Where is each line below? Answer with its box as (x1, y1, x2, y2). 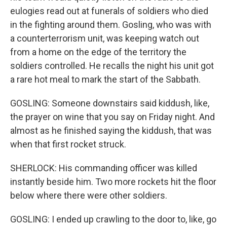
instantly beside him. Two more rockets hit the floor (10, 176, 216, 187)
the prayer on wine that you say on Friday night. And (10, 111, 215, 122)
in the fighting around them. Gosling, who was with (10, 19, 211, 30)
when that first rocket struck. (10, 139, 126, 149)
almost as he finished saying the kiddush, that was (10, 125, 212, 136)
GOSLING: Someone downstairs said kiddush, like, (10, 98, 209, 108)
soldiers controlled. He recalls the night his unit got (10, 60, 214, 71)
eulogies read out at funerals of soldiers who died (10, 6, 208, 16)
